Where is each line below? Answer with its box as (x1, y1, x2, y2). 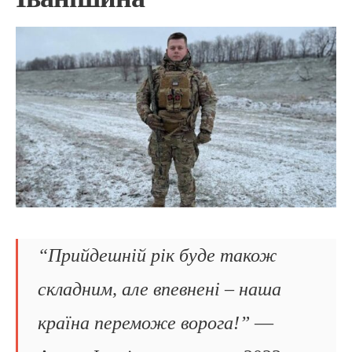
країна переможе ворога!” (38, 312, 250, 333)
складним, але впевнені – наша (38, 278, 281, 299)
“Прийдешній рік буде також (38, 244, 277, 266)
